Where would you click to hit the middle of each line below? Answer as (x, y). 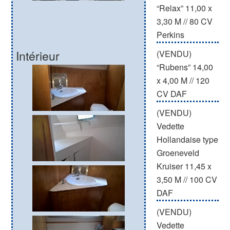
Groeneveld (178, 153)
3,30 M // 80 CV (184, 21)
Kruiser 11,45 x (184, 166)
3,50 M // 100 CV (187, 179)
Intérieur (37, 56)
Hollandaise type (187, 139)
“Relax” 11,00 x (184, 8)
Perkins (170, 35)
